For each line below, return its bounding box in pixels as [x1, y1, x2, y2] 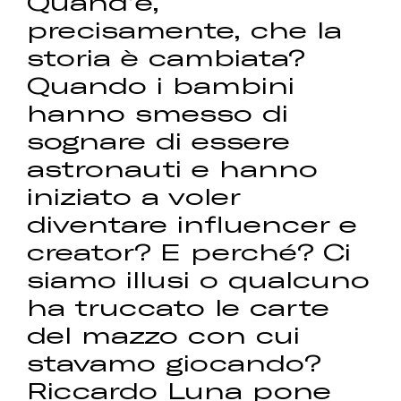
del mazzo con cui [27, 320, 301, 349]
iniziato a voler [27, 182, 241, 210]
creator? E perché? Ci [27, 237, 352, 266]
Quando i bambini [27, 71, 295, 99]
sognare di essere [27, 126, 291, 155]
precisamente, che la [27, 15, 343, 44]
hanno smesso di [27, 98, 289, 127]
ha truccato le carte [27, 293, 330, 321]
